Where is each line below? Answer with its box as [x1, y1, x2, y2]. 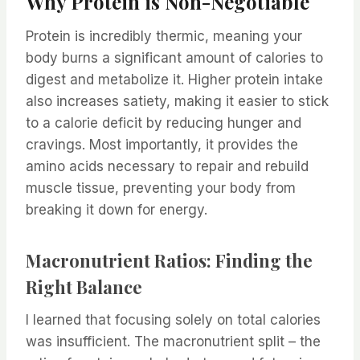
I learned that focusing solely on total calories [26, 312, 321, 329]
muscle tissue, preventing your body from [26, 180, 296, 197]
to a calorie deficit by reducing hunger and [26, 115, 301, 132]
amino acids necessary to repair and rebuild [26, 158, 309, 175]
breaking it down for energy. [26, 202, 207, 219]
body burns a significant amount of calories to [26, 50, 323, 67]
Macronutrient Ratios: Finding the [26, 248, 313, 273]
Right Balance [26, 275, 142, 300]
